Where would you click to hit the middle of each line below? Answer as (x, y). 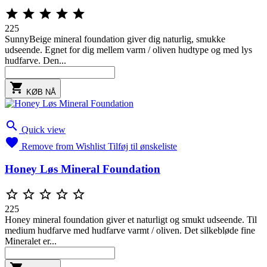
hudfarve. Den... (35, 60)
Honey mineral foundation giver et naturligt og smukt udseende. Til (131, 220)
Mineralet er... (31, 241)
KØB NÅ (41, 92)
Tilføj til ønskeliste (142, 146)
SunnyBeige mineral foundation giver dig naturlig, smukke (115, 39)
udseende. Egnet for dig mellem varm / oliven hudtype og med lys (128, 49)
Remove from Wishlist (63, 146)
